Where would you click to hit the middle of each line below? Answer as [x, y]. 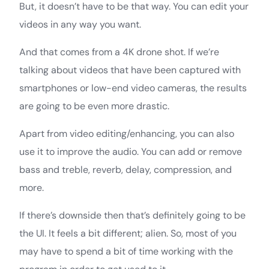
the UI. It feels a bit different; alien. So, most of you [128, 233]
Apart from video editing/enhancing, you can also [127, 133]
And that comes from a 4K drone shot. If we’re [119, 52]
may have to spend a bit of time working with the [126, 251]
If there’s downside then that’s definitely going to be [132, 215]
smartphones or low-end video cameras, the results [133, 88]
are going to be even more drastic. [94, 106]
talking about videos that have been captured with [130, 70]
